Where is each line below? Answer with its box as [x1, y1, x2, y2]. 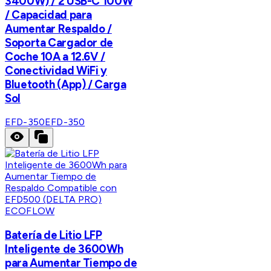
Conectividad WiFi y [5, 63, 107, 77]
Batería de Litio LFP [5, 228, 102, 243]
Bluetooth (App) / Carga [5, 77, 126, 91]
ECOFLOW [5, 205, 55, 217]
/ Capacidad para [5, 7, 93, 22]
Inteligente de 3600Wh [5, 242, 123, 256]
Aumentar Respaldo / [5, 21, 112, 36]
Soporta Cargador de [5, 35, 113, 50]
